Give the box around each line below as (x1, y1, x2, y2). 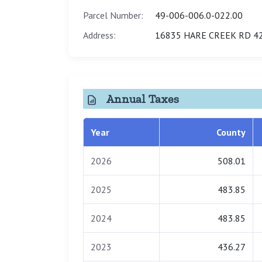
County (216, 126, 246, 139)
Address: (83, 29, 116, 41)
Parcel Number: (83, 9, 143, 21)
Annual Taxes (104, 91, 179, 106)
